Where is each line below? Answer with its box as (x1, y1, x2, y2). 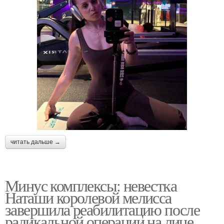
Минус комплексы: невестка (5, 174, 176, 196)
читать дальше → (10, 138, 60, 145)
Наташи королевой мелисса (5, 186, 171, 208)
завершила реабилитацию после (5, 198, 200, 220)
